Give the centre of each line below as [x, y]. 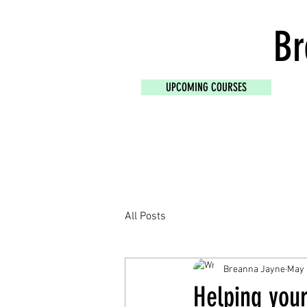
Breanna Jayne [254, 269]
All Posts [145, 217]
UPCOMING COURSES [206, 87]
